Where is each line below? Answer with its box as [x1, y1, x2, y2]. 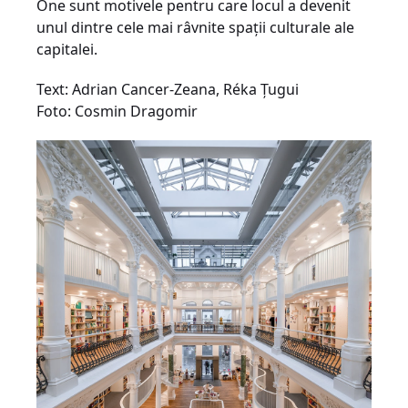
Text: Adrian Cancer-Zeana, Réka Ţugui [36, 79, 299, 99]
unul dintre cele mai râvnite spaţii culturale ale [36, 17, 354, 37]
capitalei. [36, 39, 97, 59]
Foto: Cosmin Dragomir [36, 101, 198, 121]
